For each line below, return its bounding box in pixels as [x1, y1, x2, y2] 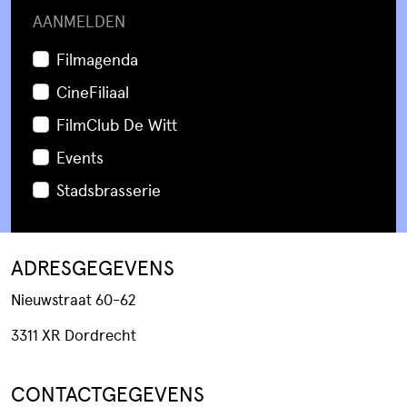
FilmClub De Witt [56, 113, 178, 135]
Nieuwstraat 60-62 [11, 288, 135, 310]
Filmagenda [56, 47, 139, 70]
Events [56, 145, 104, 168]
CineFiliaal [56, 80, 130, 103]
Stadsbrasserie [56, 178, 162, 201]
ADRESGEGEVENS [11, 252, 174, 281]
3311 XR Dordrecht [11, 323, 136, 345]
